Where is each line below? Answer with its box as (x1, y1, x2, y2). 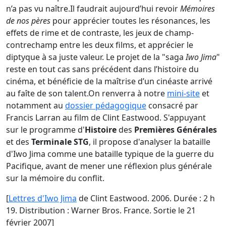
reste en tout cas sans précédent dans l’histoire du (6, 63, 199, 75)
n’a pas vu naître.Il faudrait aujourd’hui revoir (6, 3, 180, 14)
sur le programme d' (6, 124, 85, 135)
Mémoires (180, 3, 215, 14)
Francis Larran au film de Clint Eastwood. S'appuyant (6, 111, 206, 123)
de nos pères (6, 15, 50, 26)
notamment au (6, 99, 65, 111)
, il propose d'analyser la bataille (89, 136, 210, 147)
